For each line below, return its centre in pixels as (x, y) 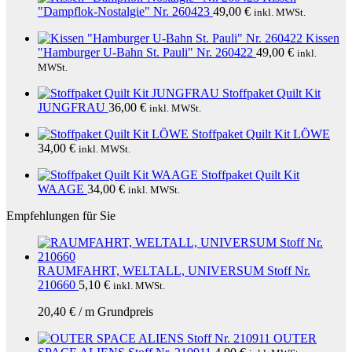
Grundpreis (124, 312)
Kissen (323, 38)
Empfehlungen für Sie (61, 216)
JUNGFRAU (71, 107)
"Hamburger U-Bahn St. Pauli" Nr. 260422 (145, 52)
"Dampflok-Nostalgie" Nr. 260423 (124, 11)
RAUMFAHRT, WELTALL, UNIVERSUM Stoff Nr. (174, 271)
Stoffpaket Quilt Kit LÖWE (261, 134)
